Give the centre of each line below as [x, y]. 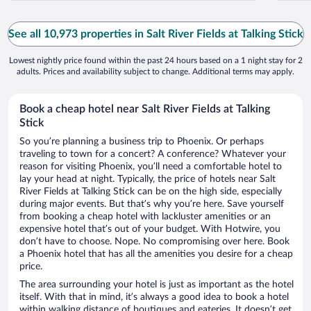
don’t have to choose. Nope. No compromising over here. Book [154, 242]
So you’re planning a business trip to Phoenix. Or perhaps [142, 142]
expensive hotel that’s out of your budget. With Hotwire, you [150, 229]
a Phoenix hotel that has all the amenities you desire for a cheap [156, 254]
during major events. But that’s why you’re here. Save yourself [152, 204]
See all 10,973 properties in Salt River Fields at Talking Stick [155, 34]
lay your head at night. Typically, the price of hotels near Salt [148, 179]
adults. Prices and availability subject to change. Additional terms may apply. [155, 72]
